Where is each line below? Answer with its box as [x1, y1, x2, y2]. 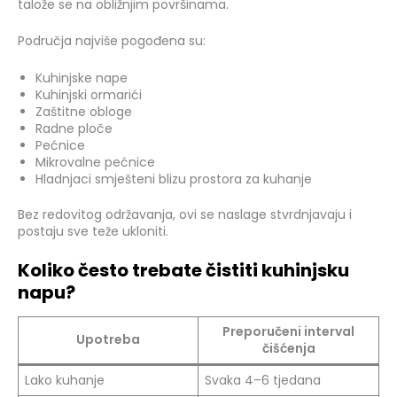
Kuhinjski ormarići [35, 85, 142, 104]
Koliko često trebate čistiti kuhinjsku [18, 258, 349, 284]
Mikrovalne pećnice [35, 152, 155, 171]
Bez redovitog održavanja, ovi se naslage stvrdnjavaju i [18, 205, 352, 223]
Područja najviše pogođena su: [18, 32, 206, 51]
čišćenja [261, 339, 315, 358]
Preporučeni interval [222, 323, 354, 341]
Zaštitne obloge [35, 102, 132, 121]
